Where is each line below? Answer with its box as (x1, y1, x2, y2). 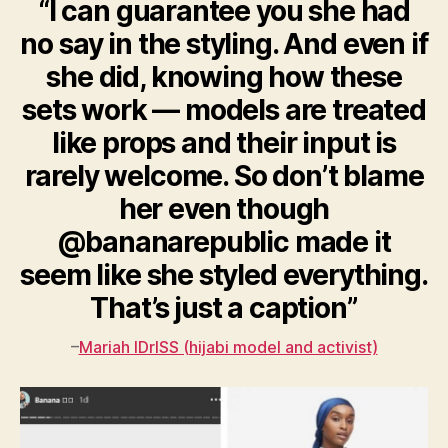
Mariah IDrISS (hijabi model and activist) (78, 337, 378, 358)
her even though (118, 192, 330, 227)
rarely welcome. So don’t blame (24, 159, 424, 194)
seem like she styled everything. (20, 258, 428, 293)
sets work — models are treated (22, 93, 426, 128)
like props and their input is (51, 126, 397, 161)
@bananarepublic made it (57, 225, 391, 260)
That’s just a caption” (90, 291, 358, 326)
